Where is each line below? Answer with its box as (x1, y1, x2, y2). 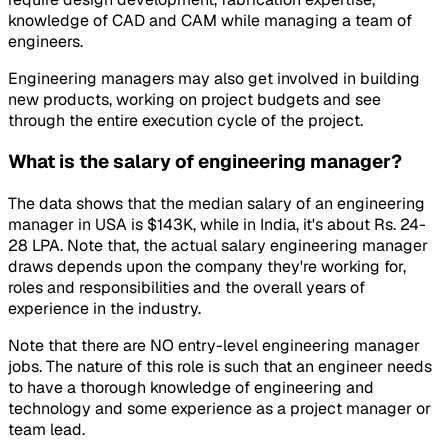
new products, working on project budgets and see (8, 88, 381, 110)
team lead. (8, 419, 85, 441)
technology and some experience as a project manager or (8, 398, 431, 420)
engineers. (8, 30, 83, 52)
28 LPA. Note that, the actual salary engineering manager (8, 235, 428, 257)
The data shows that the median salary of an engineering (8, 193, 425, 215)
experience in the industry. (8, 298, 201, 320)
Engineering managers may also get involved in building (8, 67, 420, 89)
